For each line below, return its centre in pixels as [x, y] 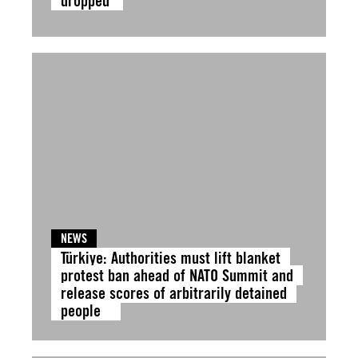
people [86, 310]
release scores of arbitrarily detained [174, 293]
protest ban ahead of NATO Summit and [177, 275]
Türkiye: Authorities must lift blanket [171, 258]
